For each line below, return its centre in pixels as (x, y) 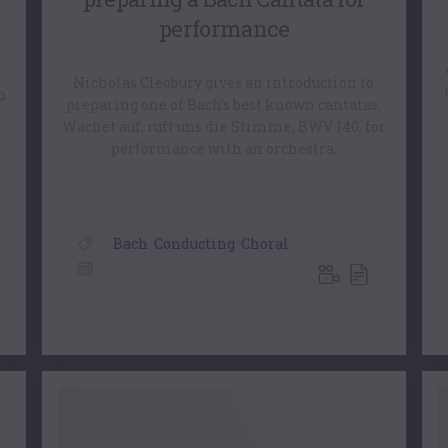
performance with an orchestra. (223, 148)
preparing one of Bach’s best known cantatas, (224, 104)
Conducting (195, 244)
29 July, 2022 (201, 269)
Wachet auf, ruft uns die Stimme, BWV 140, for (223, 126)
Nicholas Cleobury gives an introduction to (224, 82)
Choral (265, 244)
